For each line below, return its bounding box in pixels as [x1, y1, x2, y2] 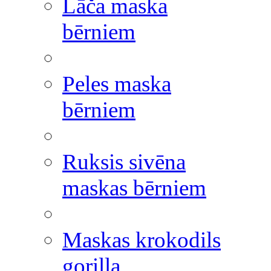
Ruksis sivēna [62, 149, 186, 174]
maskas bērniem [62, 175, 206, 200]
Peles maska [62, 71, 171, 96]
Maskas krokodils [62, 227, 221, 252]
